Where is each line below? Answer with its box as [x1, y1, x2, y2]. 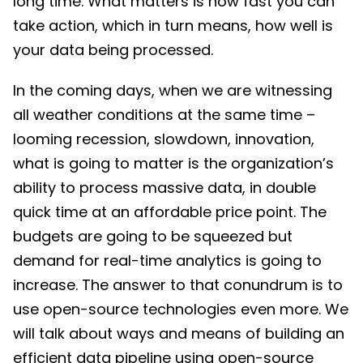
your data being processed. [13, 39, 213, 60]
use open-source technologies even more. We [13, 298, 348, 319]
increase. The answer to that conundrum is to [13, 274, 343, 295]
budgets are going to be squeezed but [13, 225, 293, 246]
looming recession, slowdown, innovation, [13, 128, 314, 149]
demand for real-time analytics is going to [13, 250, 322, 271]
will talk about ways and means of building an [13, 322, 344, 344]
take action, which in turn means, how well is [13, 15, 333, 36]
